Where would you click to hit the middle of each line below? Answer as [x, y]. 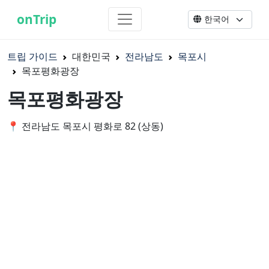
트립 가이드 [32, 56]
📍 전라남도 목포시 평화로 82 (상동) [85, 126]
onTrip [37, 19]
